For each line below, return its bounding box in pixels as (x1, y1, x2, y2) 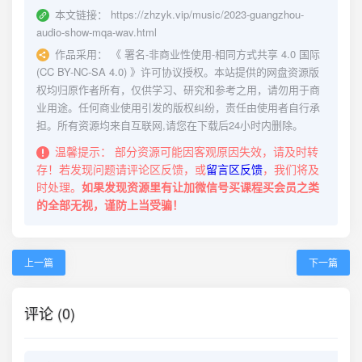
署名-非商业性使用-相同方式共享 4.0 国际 (124, 46, 320, 61)
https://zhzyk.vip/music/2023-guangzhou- (111, 6, 304, 22)
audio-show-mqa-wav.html (36, 24, 157, 40)
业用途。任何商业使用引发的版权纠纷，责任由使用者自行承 (36, 99, 320, 115)
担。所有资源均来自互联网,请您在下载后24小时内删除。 (36, 117, 303, 133)
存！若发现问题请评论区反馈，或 (36, 161, 206, 177)
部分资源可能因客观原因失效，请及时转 (115, 143, 318, 159)
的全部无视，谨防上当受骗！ (36, 196, 183, 213)
